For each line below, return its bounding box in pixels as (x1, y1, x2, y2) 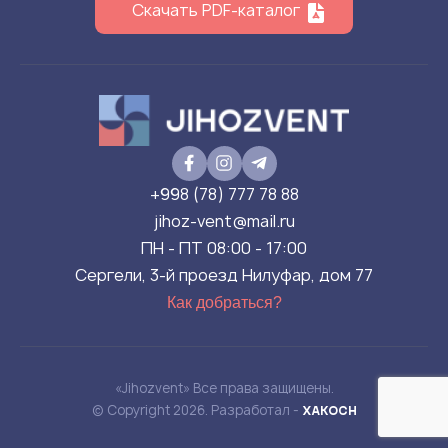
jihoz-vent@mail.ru (153, 209, 295, 232)
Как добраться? (166, 293, 282, 311)
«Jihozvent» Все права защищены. (114, 378, 334, 397)
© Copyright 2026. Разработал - (91, 400, 302, 419)
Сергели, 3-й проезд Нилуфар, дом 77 (75, 263, 373, 286)
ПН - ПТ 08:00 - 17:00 (141, 236, 307, 259)
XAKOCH (301, 401, 357, 418)
